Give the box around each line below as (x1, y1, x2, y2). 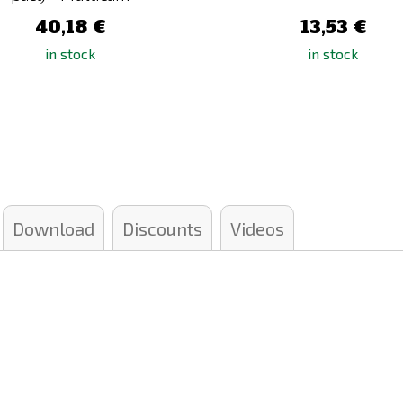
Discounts (122, 218, 202, 239)
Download (13, 218, 94, 239)
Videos (230, 218, 284, 239)
